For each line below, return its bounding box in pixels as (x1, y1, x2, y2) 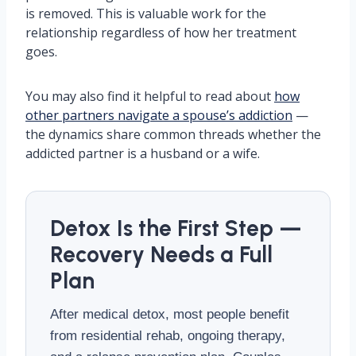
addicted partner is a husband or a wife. (25, 145, 260, 162)
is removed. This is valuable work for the (25, 5, 266, 22)
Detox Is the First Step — (50, 215, 302, 242)
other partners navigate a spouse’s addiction (25, 106, 292, 124)
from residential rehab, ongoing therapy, (50, 328, 285, 343)
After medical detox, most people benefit (50, 307, 289, 322)
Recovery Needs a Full (50, 241, 273, 268)
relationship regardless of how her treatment (25, 24, 296, 41)
